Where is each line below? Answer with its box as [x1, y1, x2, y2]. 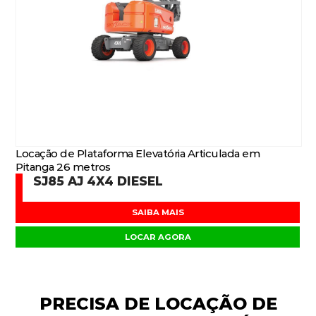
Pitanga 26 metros [16, 160, 111, 174]
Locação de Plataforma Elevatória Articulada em [16, 147, 260, 160]
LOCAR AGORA [125, 232, 191, 242]
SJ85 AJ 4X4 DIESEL [33, 174, 164, 188]
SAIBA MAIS [132, 207, 184, 217]
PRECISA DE [39, 293, 154, 314]
